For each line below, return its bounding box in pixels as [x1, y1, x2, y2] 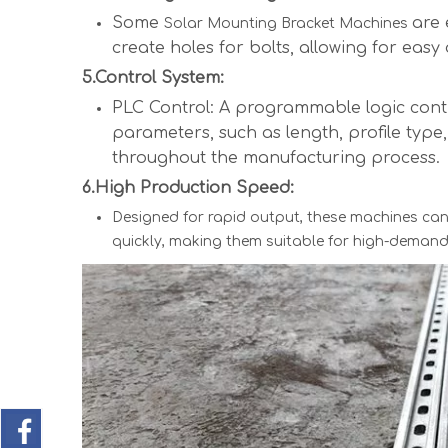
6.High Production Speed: [82, 179, 294, 198]
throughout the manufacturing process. [112, 149, 440, 168]
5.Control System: [82, 69, 224, 88]
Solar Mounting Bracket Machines [164, 16, 412, 32]
